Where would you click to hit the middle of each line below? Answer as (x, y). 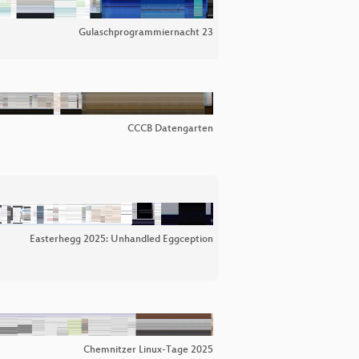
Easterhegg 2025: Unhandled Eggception (121, 240)
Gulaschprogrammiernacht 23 (146, 32)
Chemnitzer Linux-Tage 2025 (148, 351)
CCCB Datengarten (170, 129)
